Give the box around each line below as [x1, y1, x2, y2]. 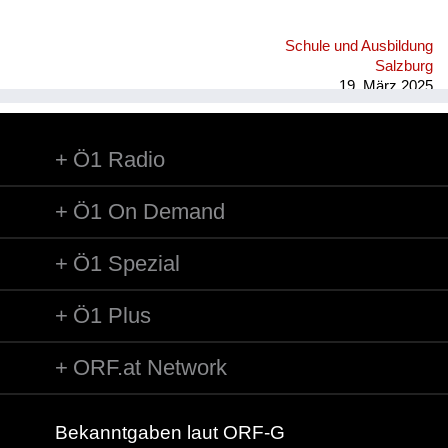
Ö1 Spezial [73, 250, 180, 276]
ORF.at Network [73, 354, 227, 380]
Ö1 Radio [73, 146, 165, 172]
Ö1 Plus [73, 302, 151, 328]
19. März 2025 [339, 77, 433, 94]
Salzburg [375, 57, 433, 74]
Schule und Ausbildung [285, 37, 433, 54]
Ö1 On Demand [73, 198, 225, 224]
